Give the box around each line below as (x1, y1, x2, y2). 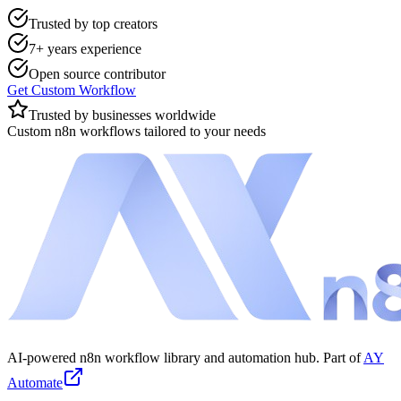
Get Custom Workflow (7, 81, 136, 98)
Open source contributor (29, 65, 166, 81)
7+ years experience (29, 40, 141, 56)
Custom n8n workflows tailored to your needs (7, 123, 266, 139)
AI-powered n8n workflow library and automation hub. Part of (7, 349, 361, 365)
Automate (7, 374, 63, 390)
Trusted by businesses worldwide (29, 107, 216, 123)
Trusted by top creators (29, 15, 158, 31)
